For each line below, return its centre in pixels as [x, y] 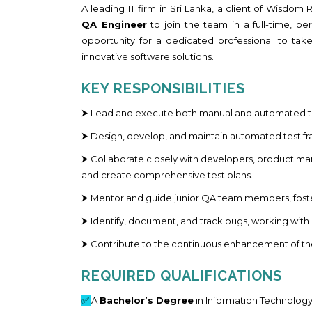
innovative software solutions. [148, 56]
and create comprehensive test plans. [167, 174]
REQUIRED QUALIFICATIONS [182, 275]
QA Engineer [114, 24]
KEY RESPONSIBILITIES [163, 88]
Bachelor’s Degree [147, 300]
